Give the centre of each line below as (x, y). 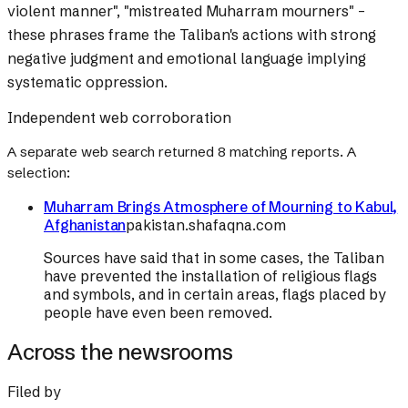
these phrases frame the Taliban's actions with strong (192, 35)
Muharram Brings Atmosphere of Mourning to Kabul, (221, 207)
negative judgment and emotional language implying (187, 59)
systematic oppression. (87, 82)
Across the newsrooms (120, 352)
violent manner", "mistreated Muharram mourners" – (186, 11)
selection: (39, 173)
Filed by (34, 392)
